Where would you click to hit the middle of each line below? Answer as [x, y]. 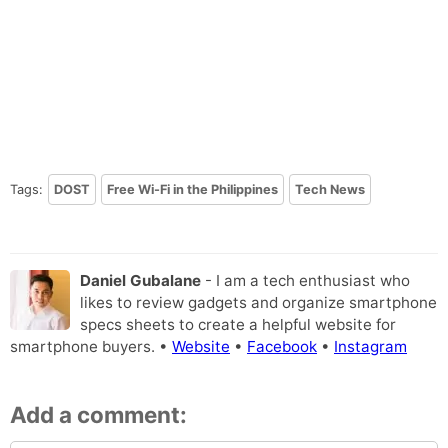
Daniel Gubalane [140, 281]
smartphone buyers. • [91, 347]
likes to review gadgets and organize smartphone [258, 303]
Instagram [370, 347]
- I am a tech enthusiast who [305, 281]
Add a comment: [98, 414]
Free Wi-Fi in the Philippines [192, 190]
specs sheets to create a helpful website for [238, 325]
